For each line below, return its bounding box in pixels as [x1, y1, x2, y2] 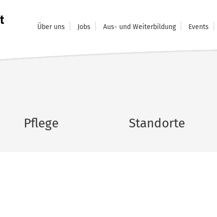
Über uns [37, 22, 65, 31]
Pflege [24, 116, 59, 131]
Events [188, 22, 209, 31]
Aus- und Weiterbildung [103, 22, 176, 31]
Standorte [129, 116, 185, 131]
